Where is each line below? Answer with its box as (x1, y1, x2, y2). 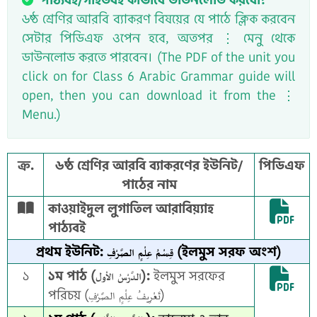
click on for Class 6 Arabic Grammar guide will (22, 67, 295, 85)
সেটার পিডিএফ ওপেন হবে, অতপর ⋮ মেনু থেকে (22, 28, 295, 47)
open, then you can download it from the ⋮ (22, 86, 295, 104)
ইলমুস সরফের (150, 266, 225, 284)
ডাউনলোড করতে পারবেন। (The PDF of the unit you (22, 47, 295, 66)
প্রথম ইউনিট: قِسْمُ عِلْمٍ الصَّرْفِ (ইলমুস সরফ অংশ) (173, 242, 282, 260)
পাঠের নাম (121, 175, 177, 193)
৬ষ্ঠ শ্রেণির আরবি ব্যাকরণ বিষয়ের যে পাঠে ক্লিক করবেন (22, 9, 295, 28)
